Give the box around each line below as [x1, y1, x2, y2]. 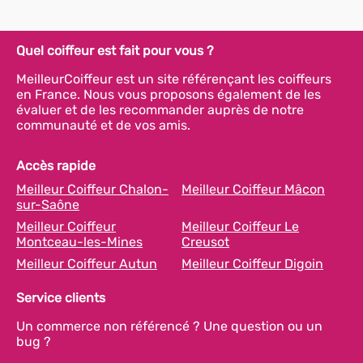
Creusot [181, 234, 229, 250]
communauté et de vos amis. [16, 117, 190, 133]
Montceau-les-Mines [16, 234, 143, 250]
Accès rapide [16, 158, 96, 173]
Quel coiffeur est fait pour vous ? [16, 43, 214, 58]
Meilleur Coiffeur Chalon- [16, 181, 169, 197]
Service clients [16, 290, 105, 305]
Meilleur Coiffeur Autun [16, 256, 157, 271]
